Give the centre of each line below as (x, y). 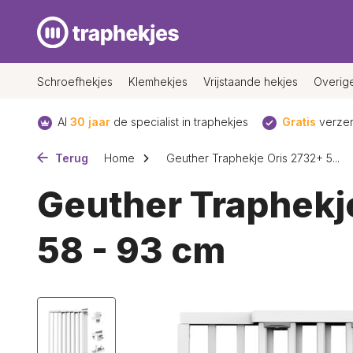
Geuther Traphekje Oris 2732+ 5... (253, 158)
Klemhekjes (158, 81)
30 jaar (90, 122)
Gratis (299, 122)
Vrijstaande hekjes (251, 81)
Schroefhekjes (75, 81)
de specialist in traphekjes (179, 122)
